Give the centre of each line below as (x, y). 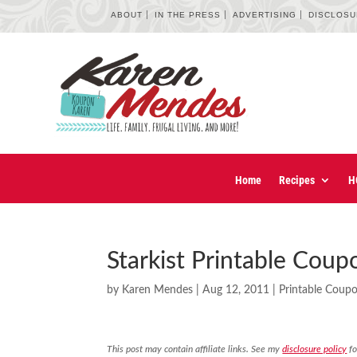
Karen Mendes (158, 290)
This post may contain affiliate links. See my (195, 349)
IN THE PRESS (188, 15)
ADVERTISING (265, 15)
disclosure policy (315, 349)
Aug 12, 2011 (236, 290)
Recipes (297, 180)
